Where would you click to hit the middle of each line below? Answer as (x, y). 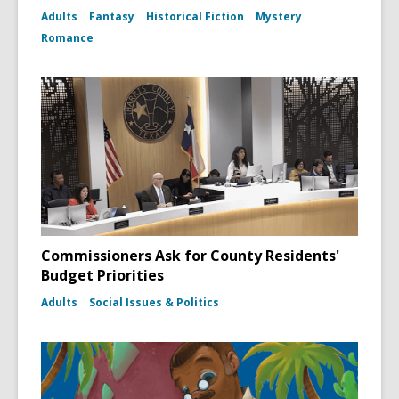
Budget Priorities (102, 275)
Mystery (279, 16)
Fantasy (112, 16)
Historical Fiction (195, 16)
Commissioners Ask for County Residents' (190, 256)
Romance (67, 38)
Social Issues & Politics (154, 302)
